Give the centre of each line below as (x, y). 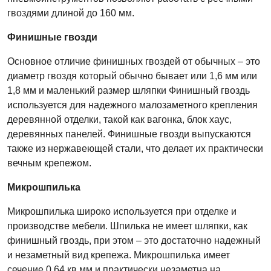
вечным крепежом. (49, 163)
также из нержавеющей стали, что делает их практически (135, 149)
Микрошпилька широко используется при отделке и (122, 211)
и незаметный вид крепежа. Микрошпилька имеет (119, 255)
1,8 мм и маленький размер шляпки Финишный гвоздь (129, 90)
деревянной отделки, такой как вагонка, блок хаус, (119, 119)
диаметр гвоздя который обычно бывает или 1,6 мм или (132, 76)
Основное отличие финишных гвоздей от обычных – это (134, 61)
